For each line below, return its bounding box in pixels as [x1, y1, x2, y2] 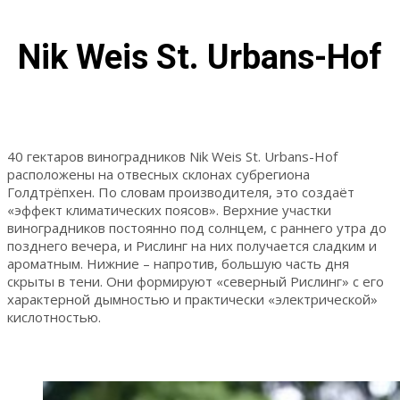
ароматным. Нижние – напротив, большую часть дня [7, 254, 349, 272]
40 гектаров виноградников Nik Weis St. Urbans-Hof [7, 146, 337, 165]
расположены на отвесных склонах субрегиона [7, 164, 310, 183]
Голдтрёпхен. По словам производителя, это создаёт [7, 182, 354, 201]
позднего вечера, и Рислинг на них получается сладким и [7, 236, 377, 254]
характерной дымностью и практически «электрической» [7, 289, 378, 308]
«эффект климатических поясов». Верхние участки [7, 200, 331, 219]
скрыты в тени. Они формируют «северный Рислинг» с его [7, 271, 384, 290]
